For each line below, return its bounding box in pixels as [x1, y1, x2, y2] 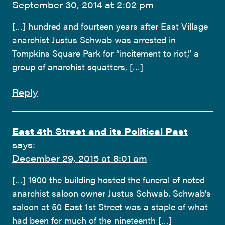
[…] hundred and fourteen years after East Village [12, 19, 208, 32]
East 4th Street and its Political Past [12, 124, 188, 137]
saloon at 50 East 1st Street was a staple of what [12, 200, 208, 213]
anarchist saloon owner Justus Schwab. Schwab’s [12, 186, 211, 199]
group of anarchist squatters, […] [12, 60, 143, 73]
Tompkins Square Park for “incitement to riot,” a [12, 46, 199, 59]
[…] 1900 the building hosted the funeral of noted [12, 173, 205, 186]
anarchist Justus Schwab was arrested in [12, 33, 176, 46]
